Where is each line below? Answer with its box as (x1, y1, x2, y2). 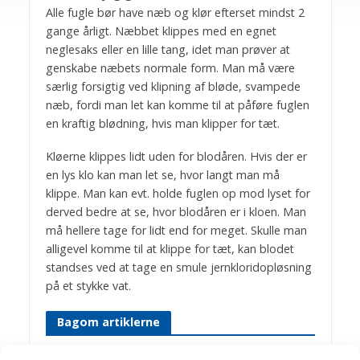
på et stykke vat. (45, 277, 131, 293)
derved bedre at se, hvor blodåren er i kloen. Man (45, 203, 306, 219)
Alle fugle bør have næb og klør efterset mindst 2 (45, 5, 305, 21)
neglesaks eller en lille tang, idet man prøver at (45, 42, 290, 58)
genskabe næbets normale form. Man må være (45, 60, 295, 76)
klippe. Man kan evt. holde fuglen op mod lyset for (45, 185, 310, 201)
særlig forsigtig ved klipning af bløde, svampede (45, 79, 301, 95)
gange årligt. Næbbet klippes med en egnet (45, 23, 276, 39)
